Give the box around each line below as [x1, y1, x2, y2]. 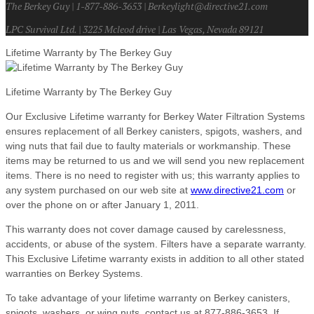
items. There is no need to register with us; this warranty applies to [6, 169, 300, 181]
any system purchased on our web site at [6, 184, 191, 196]
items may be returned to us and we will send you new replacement [6, 154, 304, 166]
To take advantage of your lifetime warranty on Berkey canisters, [6, 292, 290, 303]
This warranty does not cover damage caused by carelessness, [6, 223, 286, 235]
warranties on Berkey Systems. [6, 267, 143, 279]
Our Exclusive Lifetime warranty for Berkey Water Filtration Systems [6, 110, 305, 122]
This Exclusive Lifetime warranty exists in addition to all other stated [6, 252, 304, 264]
